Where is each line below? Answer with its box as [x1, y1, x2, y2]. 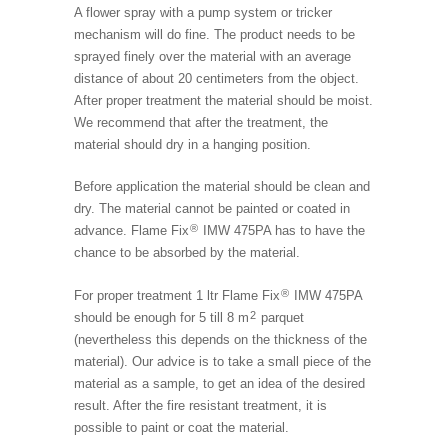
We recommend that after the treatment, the [74, 114, 328, 130]
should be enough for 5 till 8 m [74, 309, 249, 325]
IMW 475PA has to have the [199, 223, 366, 239]
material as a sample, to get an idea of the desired [74, 375, 365, 391]
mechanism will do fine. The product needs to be [74, 26, 355, 42]
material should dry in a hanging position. [74, 136, 311, 152]
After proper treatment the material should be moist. [74, 92, 373, 108]
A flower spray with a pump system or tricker [74, 4, 332, 20]
